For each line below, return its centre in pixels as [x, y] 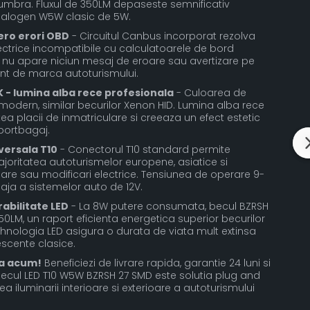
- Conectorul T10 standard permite [144, 149]
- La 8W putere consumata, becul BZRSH [168, 206]
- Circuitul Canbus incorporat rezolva [162, 36]
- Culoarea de [210, 92]
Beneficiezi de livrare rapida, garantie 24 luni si [156, 263]
